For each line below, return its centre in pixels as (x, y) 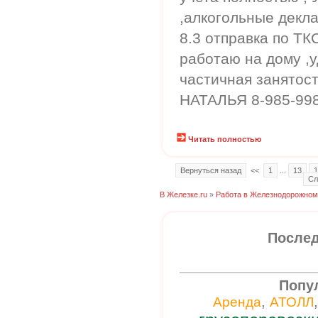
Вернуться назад (211, 170)
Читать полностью (225, 139)
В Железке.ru (183, 194)
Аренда (237, 302)
